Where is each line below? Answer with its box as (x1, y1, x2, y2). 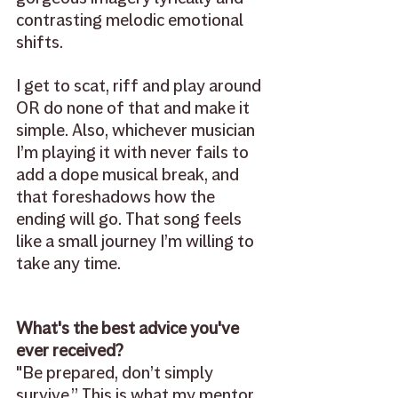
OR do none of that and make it (16, 97, 253, 120)
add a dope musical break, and (16, 163, 243, 187)
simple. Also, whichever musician (16, 119, 259, 142)
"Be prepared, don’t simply (16, 362, 217, 385)
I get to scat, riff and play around (16, 75, 265, 98)
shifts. (16, 31, 67, 54)
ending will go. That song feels (16, 208, 245, 231)
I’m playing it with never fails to (16, 141, 252, 164)
